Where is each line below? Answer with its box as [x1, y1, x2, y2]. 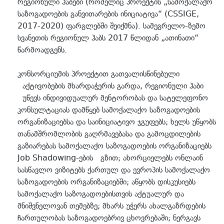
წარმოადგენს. [17, 45, 67, 54]
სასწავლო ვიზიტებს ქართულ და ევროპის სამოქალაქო [17, 165, 210, 174]
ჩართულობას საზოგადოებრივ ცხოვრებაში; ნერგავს [17, 213, 200, 222]
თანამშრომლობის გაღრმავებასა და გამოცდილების [17, 129, 200, 138]
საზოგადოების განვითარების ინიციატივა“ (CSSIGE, [17, 9, 199, 18]
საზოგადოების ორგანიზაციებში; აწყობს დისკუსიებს [17, 177, 195, 186]
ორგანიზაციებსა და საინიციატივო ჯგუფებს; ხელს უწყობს [17, 117, 216, 126]
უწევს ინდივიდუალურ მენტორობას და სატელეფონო [17, 93, 208, 102]
